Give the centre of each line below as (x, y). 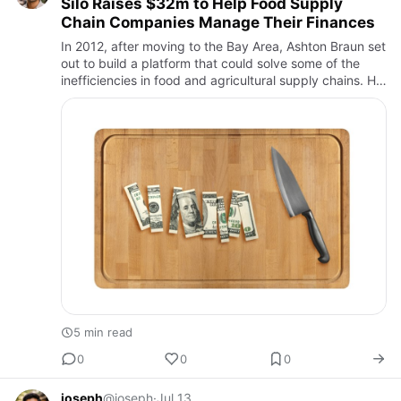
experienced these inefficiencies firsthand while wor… (217, 97)
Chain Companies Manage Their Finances (218, 22)
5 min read (103, 333)
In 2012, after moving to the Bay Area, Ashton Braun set (223, 46)
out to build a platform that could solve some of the (210, 63)
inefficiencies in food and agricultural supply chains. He (222, 80)
